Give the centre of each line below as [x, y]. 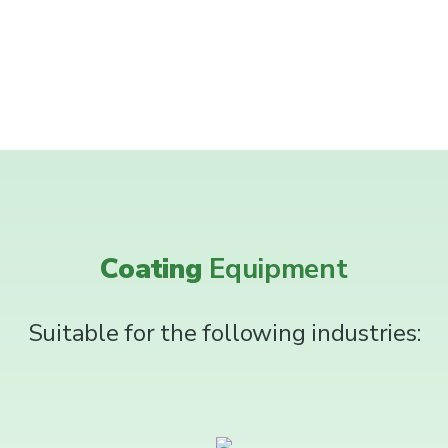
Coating [155, 269]
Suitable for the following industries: [224, 333]
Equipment [278, 269]
